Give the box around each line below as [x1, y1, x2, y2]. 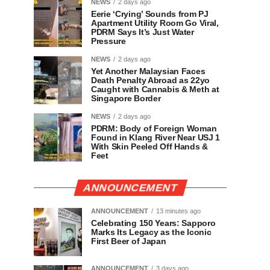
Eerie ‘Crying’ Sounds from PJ [91, 9, 209, 19]
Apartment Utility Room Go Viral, [91, 18, 219, 28]
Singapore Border [91, 93, 161, 103]
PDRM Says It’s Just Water [91, 27, 194, 37]
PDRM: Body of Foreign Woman [91, 124, 217, 133]
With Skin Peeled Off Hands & [91, 142, 208, 151]
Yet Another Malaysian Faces [91, 66, 206, 76]
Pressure [91, 36, 126, 46]
